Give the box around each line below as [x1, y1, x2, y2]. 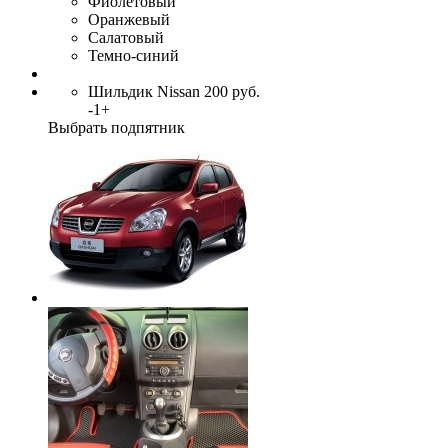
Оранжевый [88, 10, 170, 28]
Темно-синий [88, 46, 179, 64]
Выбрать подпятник [48, 118, 185, 136]
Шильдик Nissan [88, 82, 200, 100]
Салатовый [88, 28, 164, 46]
